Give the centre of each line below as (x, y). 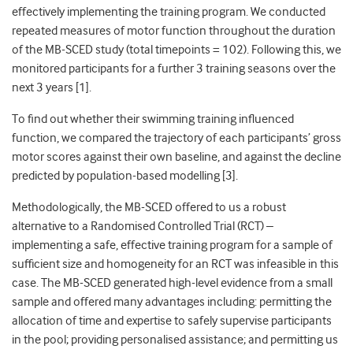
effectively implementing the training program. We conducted (169, 11)
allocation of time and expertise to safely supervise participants (172, 320)
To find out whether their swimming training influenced (153, 119)
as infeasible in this (291, 264)
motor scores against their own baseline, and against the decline (176, 156)
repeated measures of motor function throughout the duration (174, 30)
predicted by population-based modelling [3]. (125, 175)
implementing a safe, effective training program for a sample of (172, 245)
